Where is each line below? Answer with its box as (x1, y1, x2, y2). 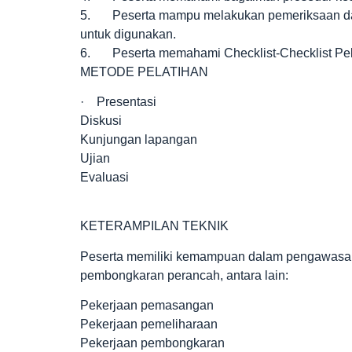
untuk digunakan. (80, 27, 176, 41)
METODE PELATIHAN (80, 64, 208, 79)
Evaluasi (80, 170, 129, 184)
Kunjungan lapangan (80, 132, 197, 146)
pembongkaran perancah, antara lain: (80, 268, 288, 282)
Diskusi (80, 113, 122, 127)
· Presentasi (80, 94, 156, 108)
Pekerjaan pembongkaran (80, 336, 225, 350)
